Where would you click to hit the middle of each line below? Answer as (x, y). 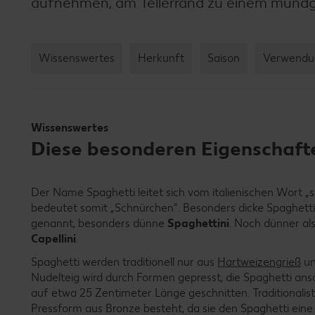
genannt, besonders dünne (99, 223)
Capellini (53, 238)
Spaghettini (198, 223)
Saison (224, 58)
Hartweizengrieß (259, 262)
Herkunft (161, 58)
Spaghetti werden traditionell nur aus (124, 262)
